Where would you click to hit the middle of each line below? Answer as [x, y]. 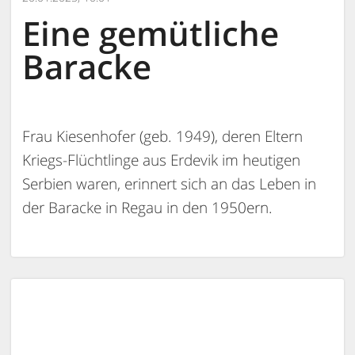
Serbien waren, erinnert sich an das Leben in [169, 184]
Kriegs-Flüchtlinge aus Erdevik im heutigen [161, 160]
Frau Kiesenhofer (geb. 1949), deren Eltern [162, 137]
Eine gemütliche [151, 32]
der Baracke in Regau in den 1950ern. [147, 208]
